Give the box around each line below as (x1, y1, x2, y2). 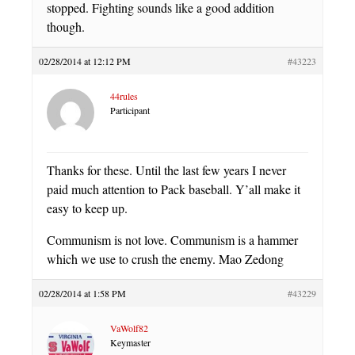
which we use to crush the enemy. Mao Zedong (47, 250, 284, 268)
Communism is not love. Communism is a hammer (47, 231, 298, 249)
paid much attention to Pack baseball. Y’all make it (47, 181, 300, 198)
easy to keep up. (47, 200, 128, 217)
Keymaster (110, 336, 151, 349)
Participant (110, 104, 150, 117)
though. (47, 18, 85, 36)
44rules (110, 90, 138, 103)
